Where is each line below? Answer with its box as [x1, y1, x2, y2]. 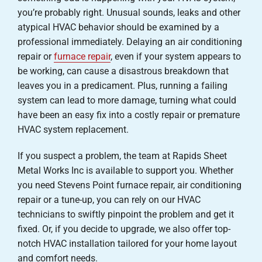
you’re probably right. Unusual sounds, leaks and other [17, 7, 240, 19]
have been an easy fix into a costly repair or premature [17, 109, 240, 121]
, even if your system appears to [110, 51, 241, 63]
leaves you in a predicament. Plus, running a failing [17, 80, 227, 92]
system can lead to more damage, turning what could [17, 95, 236, 106]
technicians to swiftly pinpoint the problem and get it [17, 209, 234, 220]
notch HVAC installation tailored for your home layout [17, 238, 237, 250]
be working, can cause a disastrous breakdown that [17, 65, 229, 77]
